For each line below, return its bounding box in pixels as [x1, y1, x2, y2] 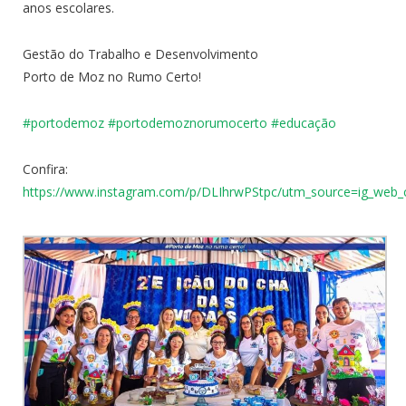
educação [279, 113, 336, 131]
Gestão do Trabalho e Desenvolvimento [23, 44, 258, 63]
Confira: [23, 159, 68, 178]
